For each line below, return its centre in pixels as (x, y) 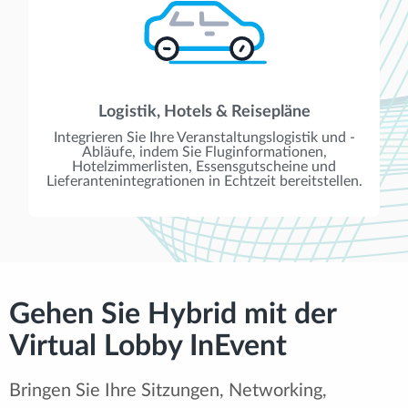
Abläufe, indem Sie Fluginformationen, (204, 152)
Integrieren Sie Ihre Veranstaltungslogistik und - (204, 137)
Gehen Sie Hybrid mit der (173, 314)
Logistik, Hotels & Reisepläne (204, 112)
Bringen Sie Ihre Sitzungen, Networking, (168, 390)
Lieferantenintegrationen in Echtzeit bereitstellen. (204, 181)
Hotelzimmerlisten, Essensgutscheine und (204, 166)
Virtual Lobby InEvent (148, 346)
